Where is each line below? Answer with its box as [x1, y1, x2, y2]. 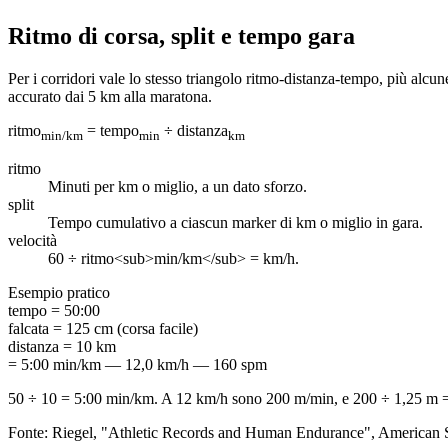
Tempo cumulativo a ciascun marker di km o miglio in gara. [48, 213, 423, 231]
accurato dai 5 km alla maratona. [8, 87, 212, 105]
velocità [8, 231, 57, 249]
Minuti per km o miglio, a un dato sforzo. [48, 177, 307, 195]
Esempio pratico [8, 283, 110, 301]
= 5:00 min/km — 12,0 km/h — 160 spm [8, 355, 267, 373]
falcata [8, 319, 49, 337]
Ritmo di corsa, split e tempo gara [8, 22, 355, 49]
